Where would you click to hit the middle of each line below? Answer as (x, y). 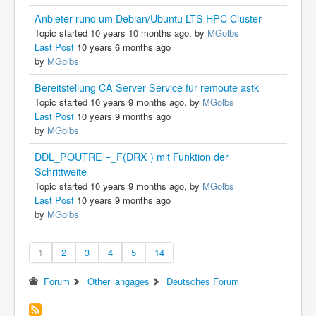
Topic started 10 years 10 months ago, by (121, 32)
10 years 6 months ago (122, 47)
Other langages (118, 281)
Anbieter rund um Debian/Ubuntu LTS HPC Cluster (148, 18)
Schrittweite (61, 171)
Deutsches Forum (203, 281)
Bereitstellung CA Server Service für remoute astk (147, 87)
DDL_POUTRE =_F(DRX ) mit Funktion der (132, 156)
